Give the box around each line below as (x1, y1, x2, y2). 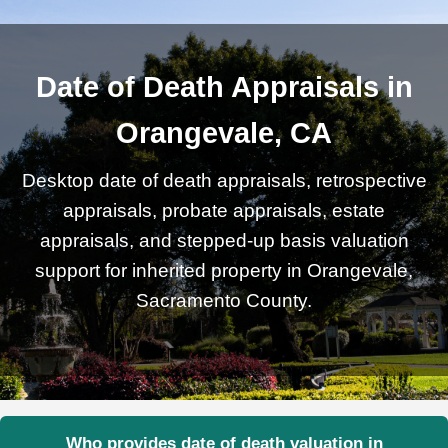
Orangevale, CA (116, 117, 332, 150)
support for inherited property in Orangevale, (35, 260, 413, 282)
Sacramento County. (136, 290, 312, 312)
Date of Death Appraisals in (35, 71, 413, 104)
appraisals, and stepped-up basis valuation (39, 230, 409, 252)
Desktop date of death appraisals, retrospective (21, 170, 427, 192)
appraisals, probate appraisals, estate (63, 200, 385, 222)
